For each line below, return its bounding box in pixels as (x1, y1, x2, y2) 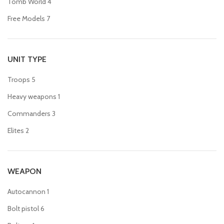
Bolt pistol (7, 204, 39, 213)
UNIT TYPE (7, 54, 46, 64)
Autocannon (7, 187, 45, 196)
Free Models (7, 14, 45, 23)
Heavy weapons (7, 92, 56, 101)
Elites (7, 126, 24, 135)
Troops (7, 75, 30, 84)
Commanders (7, 109, 50, 118)
